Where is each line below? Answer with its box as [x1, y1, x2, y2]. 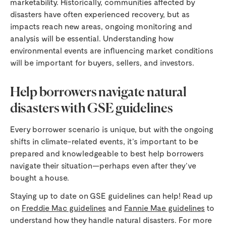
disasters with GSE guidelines [10, 102, 173, 116]
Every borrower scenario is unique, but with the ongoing [10, 124, 213, 134]
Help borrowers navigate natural [10, 86, 187, 99]
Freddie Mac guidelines [22, 203, 106, 212]
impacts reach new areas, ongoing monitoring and [10, 21, 192, 31]
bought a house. [10, 173, 69, 182]
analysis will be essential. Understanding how [10, 33, 174, 43]
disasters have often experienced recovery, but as [10, 9, 190, 19]
